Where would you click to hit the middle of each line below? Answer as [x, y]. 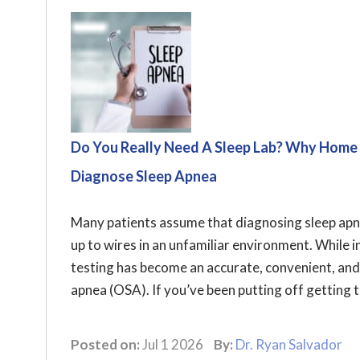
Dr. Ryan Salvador [289, 344]
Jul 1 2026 [173, 344]
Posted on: [105, 344]
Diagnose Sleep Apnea [144, 176]
